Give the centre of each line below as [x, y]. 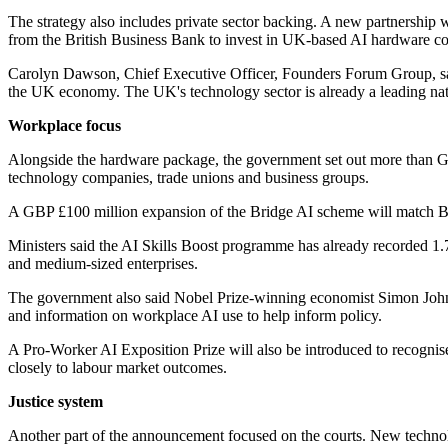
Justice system [55, 402]
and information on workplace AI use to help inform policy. [195, 316]
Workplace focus [64, 126]
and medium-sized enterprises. [103, 264]
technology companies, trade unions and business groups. [188, 178]
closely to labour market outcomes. [117, 368]
